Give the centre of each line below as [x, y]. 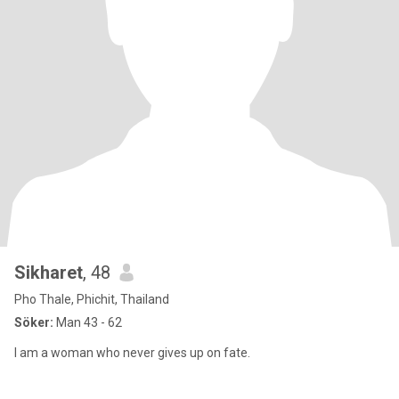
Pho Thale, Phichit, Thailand [92, 299]
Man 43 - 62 [88, 322]
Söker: [34, 322]
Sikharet [49, 273]
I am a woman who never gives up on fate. [132, 353]
